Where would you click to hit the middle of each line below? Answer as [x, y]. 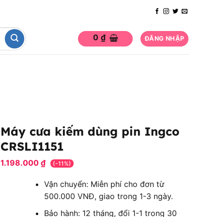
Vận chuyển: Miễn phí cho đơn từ [104, 184]
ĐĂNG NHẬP [165, 39]
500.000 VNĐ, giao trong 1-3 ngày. [108, 196]
